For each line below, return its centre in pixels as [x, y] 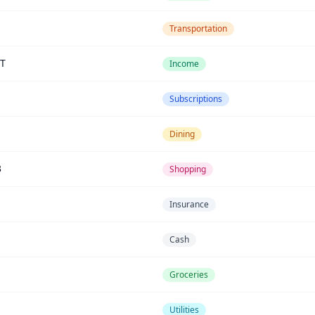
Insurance [189, 204]
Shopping [188, 169]
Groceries [189, 275]
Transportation [198, 28]
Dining [182, 134]
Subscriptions [196, 99]
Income [184, 64]
